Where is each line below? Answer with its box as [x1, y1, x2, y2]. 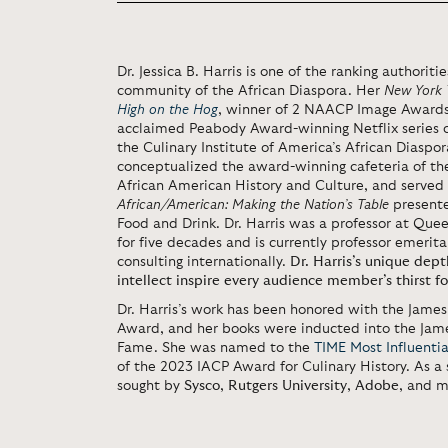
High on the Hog [117, 103, 218, 117]
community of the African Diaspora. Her [117, 84, 384, 98]
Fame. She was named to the [117, 341, 314, 355]
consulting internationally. [117, 255, 290, 269]
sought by [117, 379, 184, 393]
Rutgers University [228, 379, 347, 393]
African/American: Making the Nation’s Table [117, 198, 389, 212]
